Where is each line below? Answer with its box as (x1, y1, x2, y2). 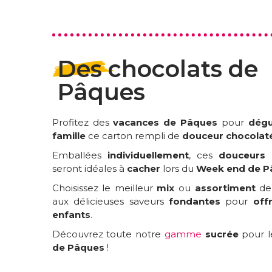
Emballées (52, 149, 107, 161)
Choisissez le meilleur (52, 182, 157, 194)
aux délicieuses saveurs (52, 195, 169, 208)
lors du (160, 163, 196, 175)
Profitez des (52, 117, 114, 129)
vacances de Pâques (113, 117, 218, 129)
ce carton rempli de (85, 130, 182, 142)
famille (52, 130, 86, 142)
